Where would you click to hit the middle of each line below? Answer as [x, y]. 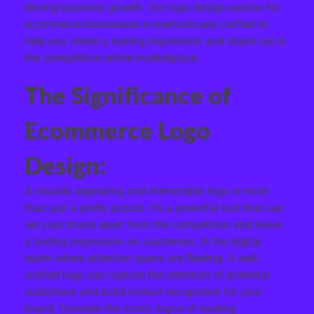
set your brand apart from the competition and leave [153, 224]
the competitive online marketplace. [112, 57]
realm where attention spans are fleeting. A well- [142, 258]
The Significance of [128, 95]
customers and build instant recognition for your [143, 292]
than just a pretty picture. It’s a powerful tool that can [154, 207]
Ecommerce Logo [117, 130]
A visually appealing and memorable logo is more [146, 191]
